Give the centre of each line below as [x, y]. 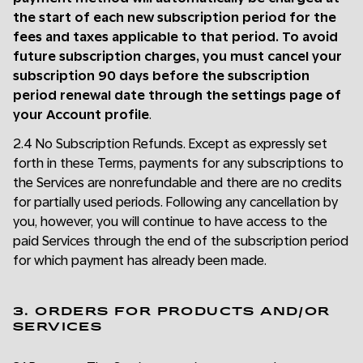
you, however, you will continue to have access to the [170, 222]
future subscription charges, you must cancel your [177, 56]
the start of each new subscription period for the [175, 17]
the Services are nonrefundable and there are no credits [177, 183]
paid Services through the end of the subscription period [181, 241]
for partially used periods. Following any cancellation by [175, 202]
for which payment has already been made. [140, 261]
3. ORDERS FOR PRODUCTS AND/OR [172, 312]
